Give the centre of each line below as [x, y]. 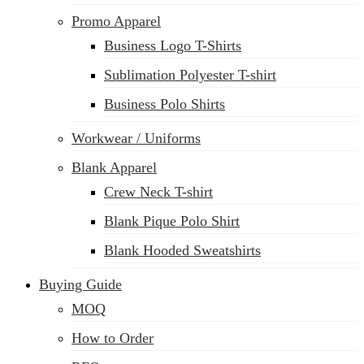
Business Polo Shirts [165, 104]
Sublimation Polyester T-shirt [190, 75]
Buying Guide [80, 284]
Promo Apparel [116, 21]
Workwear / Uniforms [136, 138]
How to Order [113, 338]
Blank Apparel [114, 167]
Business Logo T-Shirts [173, 45]
